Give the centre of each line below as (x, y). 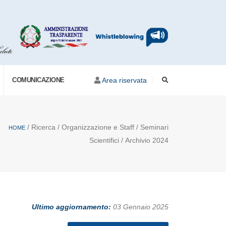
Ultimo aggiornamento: (71, 207)
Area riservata (124, 80)
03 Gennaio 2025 (140, 207)
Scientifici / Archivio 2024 (129, 140)
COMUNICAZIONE (38, 80)
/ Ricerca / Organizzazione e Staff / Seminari (97, 127)
